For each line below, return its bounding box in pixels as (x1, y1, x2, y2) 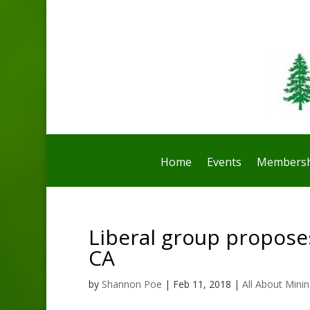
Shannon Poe (101, 277, 162, 291)
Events (206, 154, 241, 170)
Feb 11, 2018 (172, 277, 231, 291)
